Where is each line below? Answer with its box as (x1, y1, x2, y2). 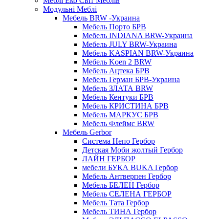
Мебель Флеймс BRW (82, 119, 154, 128)
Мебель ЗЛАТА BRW (82, 84, 153, 92)
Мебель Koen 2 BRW (82, 57, 152, 66)
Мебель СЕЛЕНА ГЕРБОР (82, 189, 172, 198)
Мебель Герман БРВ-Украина (82, 75, 180, 84)
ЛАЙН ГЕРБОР (82, 154, 135, 163)
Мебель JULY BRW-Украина (82, 40, 177, 48)
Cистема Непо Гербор (82, 136, 155, 145)
